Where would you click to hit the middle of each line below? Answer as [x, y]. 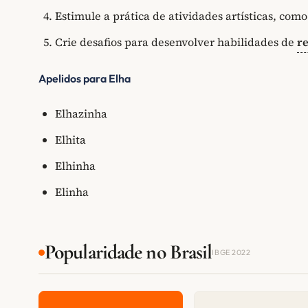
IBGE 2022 [231, 253]
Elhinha [75, 166]
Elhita [70, 140]
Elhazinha [81, 114]
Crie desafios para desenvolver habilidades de [176, 42]
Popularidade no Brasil [129, 252]
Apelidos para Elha [85, 78]
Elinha [72, 192]
